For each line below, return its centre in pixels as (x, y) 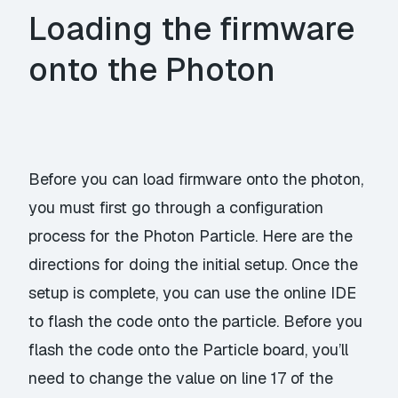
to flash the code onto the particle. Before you (196, 321)
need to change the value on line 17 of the (181, 378)
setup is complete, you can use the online (180, 292)
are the (325, 235)
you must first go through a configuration (176, 207)
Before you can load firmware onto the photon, (196, 179)
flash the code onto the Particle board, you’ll (189, 349)
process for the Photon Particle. (146, 235)
